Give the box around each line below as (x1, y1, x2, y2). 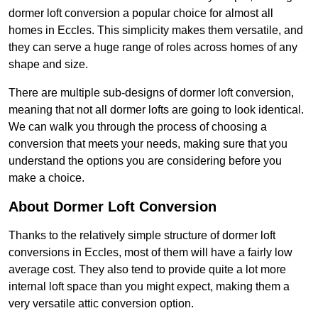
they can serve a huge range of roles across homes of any (9, 41, 297, 54)
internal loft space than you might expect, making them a (9, 280, 290, 293)
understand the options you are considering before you (9, 155, 282, 168)
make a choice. (9, 172, 84, 185)
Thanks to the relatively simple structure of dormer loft (9, 229, 275, 242)
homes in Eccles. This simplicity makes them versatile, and (9, 24, 303, 37)
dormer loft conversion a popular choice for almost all (9, 7, 273, 20)
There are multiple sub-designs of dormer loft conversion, (9, 87, 294, 99)
